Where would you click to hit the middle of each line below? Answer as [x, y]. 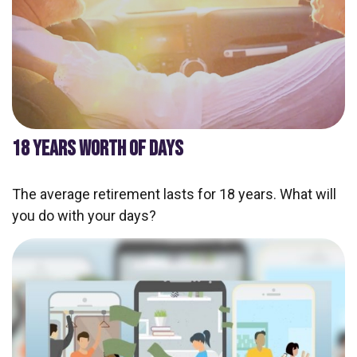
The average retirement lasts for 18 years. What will [174, 194]
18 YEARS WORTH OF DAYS [98, 149]
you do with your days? [84, 215]
